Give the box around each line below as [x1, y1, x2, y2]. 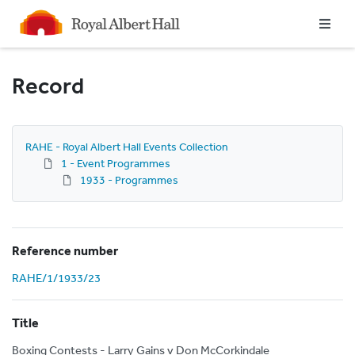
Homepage [12, 7, 74, 24]
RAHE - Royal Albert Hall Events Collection [25, 139, 228, 154]
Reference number [12, 242, 118, 258]
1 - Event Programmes [61, 156, 170, 170]
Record [12, 72, 84, 100]
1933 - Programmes [80, 173, 178, 187]
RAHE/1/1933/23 [12, 270, 101, 285]
